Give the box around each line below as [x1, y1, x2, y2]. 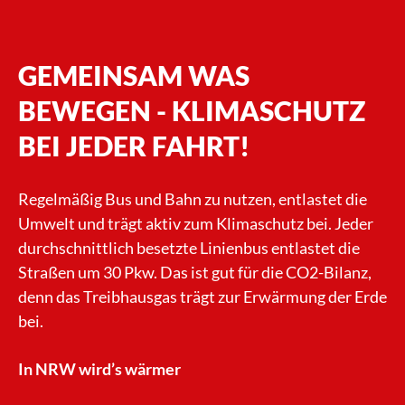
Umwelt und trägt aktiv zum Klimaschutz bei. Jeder [18, 213, 373, 234]
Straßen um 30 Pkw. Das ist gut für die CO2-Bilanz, [18, 262, 372, 283]
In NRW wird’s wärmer [18, 359, 181, 380]
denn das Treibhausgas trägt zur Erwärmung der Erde [18, 287, 387, 307]
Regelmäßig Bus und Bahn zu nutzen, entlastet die [18, 189, 367, 210]
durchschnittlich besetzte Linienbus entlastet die [18, 238, 360, 259]
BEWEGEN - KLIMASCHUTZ [18, 94, 365, 127]
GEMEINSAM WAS [18, 59, 250, 92]
